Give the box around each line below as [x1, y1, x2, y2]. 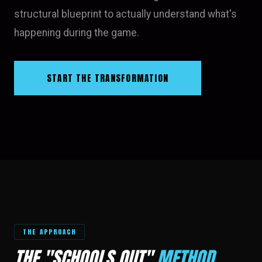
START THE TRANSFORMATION [46, 71, 169, 85]
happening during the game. [14, 27, 139, 39]
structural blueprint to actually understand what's [14, 8, 237, 20]
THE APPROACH [23, 227, 77, 237]
